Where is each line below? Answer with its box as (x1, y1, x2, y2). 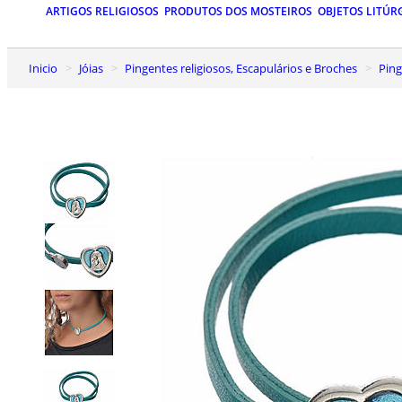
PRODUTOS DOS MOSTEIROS (164, 4, 312, 20)
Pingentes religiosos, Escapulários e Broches (132, 59, 357, 76)
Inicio (32, 59, 57, 76)
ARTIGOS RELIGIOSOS (46, 4, 159, 20)
